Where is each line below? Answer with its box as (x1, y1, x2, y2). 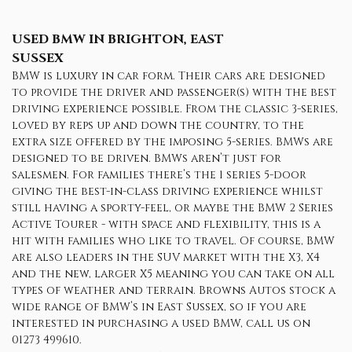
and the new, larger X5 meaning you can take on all (12, 266, 335, 281)
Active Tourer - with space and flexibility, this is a (12, 217, 321, 232)
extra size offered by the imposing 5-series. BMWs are (12, 134, 333, 149)
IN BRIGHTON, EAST (86, 31, 224, 48)
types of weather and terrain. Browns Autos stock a (12, 283, 335, 298)
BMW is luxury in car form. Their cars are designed (12, 68, 325, 83)
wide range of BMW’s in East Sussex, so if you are (12, 299, 306, 314)
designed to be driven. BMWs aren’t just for (12, 151, 281, 166)
